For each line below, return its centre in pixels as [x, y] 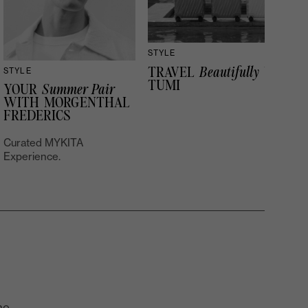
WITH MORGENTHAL [67, 103]
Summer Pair [79, 90]
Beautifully [229, 72]
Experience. [32, 157]
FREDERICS [37, 116]
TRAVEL [173, 72]
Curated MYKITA [44, 143]
